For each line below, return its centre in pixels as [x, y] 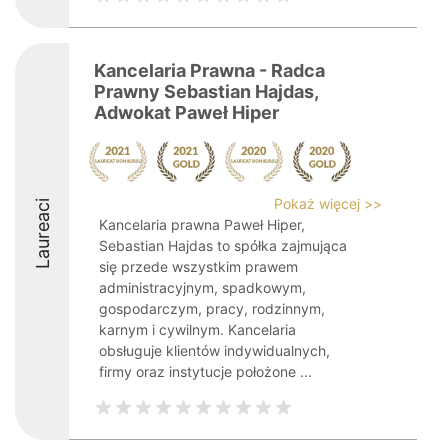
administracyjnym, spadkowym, [202, 287]
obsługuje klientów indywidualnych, [214, 350]
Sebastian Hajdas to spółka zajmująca [223, 245]
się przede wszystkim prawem [198, 266]
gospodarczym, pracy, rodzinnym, [212, 308]
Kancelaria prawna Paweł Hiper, [202, 224]
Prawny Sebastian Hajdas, [206, 91]
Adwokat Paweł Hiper [186, 112]
